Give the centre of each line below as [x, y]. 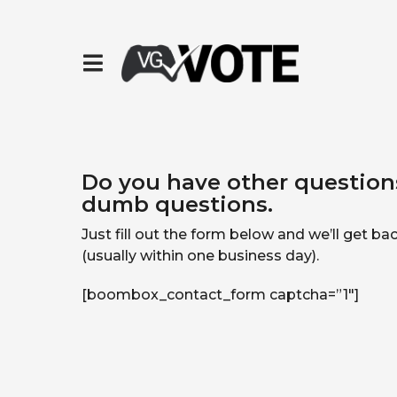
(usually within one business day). [200, 255]
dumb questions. [177, 204]
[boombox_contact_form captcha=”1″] [220, 294]
